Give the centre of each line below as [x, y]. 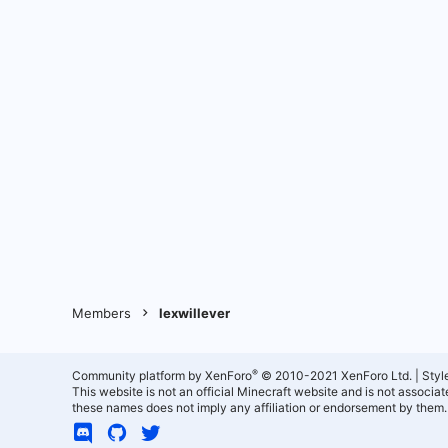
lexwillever [195, 313]
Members [101, 313]
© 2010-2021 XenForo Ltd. [336, 375]
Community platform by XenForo [162, 375]
